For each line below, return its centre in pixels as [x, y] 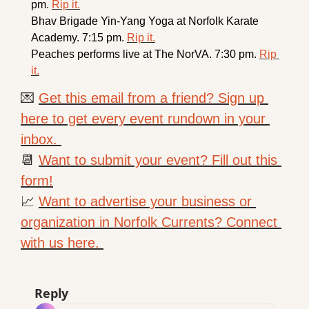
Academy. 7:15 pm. [79, 38]
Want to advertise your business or [145, 202]
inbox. [41, 140]
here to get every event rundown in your [143, 119]
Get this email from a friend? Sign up [151, 98]
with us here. [62, 243]
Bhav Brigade [66, 21]
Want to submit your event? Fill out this [158, 160]
